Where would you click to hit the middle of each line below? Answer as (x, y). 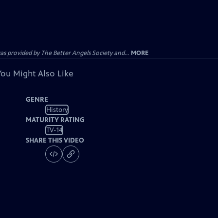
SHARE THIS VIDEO (55, 140)
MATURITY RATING (55, 120)
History (57, 109)
